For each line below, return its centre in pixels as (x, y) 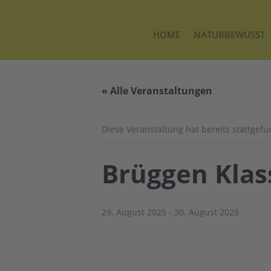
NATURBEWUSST (229, 34)
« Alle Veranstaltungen (157, 91)
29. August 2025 (134, 212)
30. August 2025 (207, 212)
